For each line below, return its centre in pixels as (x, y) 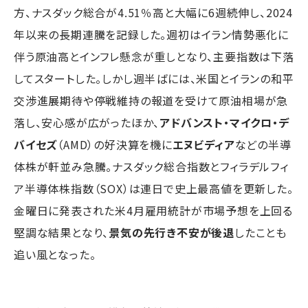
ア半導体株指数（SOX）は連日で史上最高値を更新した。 (154, 188)
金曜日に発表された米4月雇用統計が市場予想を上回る (153, 210)
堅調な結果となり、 (62, 232)
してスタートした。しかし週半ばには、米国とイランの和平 (154, 78)
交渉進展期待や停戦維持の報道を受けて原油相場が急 (151, 100)
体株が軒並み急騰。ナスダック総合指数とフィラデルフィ (151, 166)
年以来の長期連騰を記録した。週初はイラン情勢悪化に (151, 34)
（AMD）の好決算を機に (115, 144)
